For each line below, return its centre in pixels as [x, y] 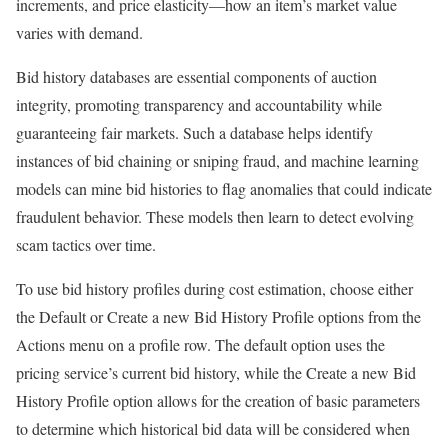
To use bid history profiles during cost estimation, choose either [214, 289]
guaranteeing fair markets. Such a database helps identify [194, 133]
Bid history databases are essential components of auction [196, 77]
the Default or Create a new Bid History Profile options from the [218, 317]
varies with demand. [79, 33]
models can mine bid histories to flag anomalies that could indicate [224, 189]
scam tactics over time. [86, 245]
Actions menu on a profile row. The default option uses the [200, 345]
